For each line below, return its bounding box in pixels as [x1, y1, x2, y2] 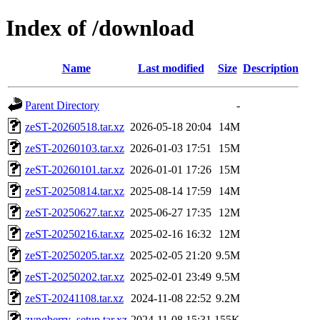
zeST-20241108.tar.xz [25, 291, 124, 304]
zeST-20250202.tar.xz [25, 270, 124, 283]
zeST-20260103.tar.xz [25, 141, 124, 154]
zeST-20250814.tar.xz [25, 184, 124, 197]
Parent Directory [25, 99, 99, 111]
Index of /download [6, 15, 194, 41]
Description [243, 61, 299, 74]
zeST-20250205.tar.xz [25, 249, 124, 261]
